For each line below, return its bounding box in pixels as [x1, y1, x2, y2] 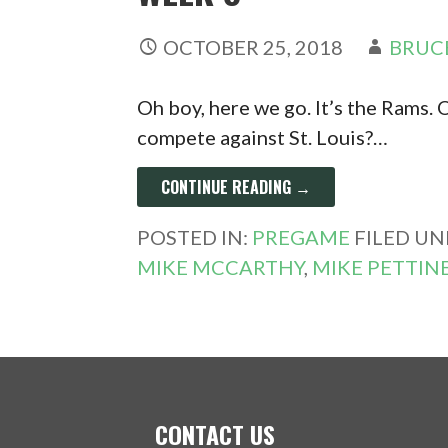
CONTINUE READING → [161, 174, 312, 199]
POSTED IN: [137, 224, 253, 249]
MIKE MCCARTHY [137, 254, 305, 279]
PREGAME [252, 224, 351, 249]
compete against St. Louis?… [137, 124, 389, 149]
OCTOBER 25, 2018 [163, 34, 344, 59]
